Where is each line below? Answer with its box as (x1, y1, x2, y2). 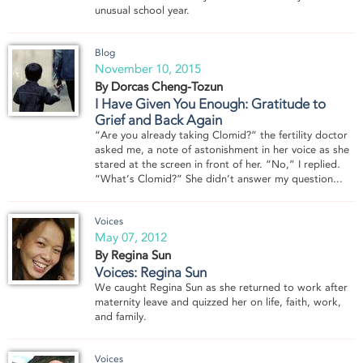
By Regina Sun (95, 248, 171, 263)
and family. (95, 310, 147, 323)
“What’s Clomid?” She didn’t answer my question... (95, 173, 343, 186)
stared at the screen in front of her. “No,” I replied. (95, 158, 340, 171)
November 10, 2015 (95, 62, 201, 77)
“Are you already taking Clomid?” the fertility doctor (95, 129, 348, 142)
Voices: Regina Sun (95, 264, 207, 281)
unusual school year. (95, 4, 190, 17)
